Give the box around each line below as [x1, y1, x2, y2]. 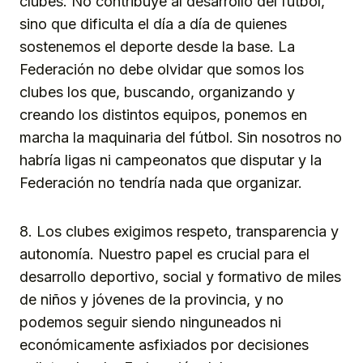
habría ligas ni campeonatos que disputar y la [19, 152, 322, 169]
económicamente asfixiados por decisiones [19, 336, 309, 354]
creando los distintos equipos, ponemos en [19, 106, 307, 124]
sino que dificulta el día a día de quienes [19, 15, 287, 33]
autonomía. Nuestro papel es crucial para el [19, 246, 310, 263]
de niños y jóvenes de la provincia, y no [19, 291, 284, 309]
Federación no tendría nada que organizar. [19, 174, 302, 192]
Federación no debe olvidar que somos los [19, 61, 304, 79]
